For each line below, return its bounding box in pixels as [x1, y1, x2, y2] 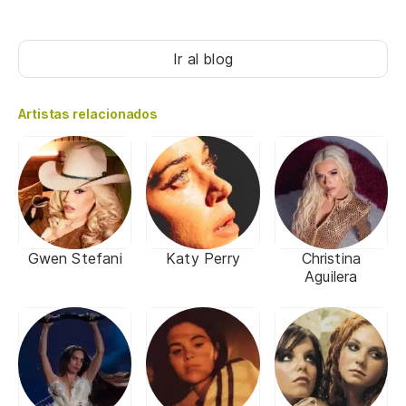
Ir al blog [173, 50, 233, 69]
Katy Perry [166, 249, 240, 268]
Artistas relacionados [18, 106, 159, 122]
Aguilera [304, 267, 358, 286]
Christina [301, 249, 362, 268]
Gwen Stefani [27, 249, 122, 268]
